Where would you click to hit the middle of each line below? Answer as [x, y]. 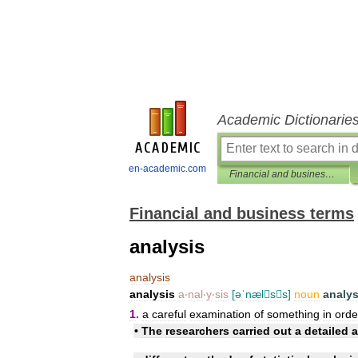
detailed [326, 330]
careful [169, 314]
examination [220, 314]
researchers [197, 330]
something [293, 314]
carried [251, 330]
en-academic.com [167, 169]
